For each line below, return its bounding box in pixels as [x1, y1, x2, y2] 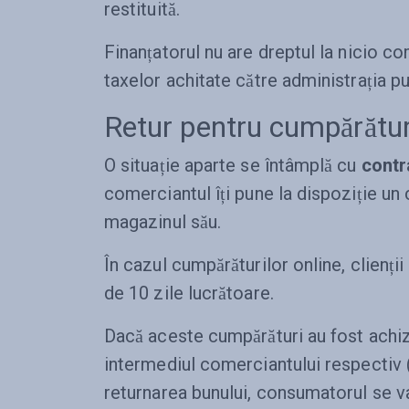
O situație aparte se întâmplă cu [104, 154, 362, 176]
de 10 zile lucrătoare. [104, 282, 278, 304]
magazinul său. [104, 211, 222, 233]
